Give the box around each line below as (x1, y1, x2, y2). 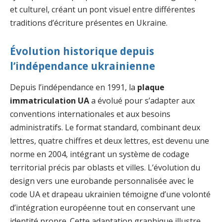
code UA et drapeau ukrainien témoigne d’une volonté (10, 189, 211, 200)
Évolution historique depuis (10, 44, 154, 58)
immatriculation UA (10, 95, 89, 107)
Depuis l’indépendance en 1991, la (10, 82, 137, 93)
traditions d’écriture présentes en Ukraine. (10, 17, 167, 29)
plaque (137, 82, 165, 93)
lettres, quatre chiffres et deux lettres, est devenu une (10, 135, 209, 147)
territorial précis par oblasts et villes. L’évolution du (10, 162, 200, 173)
